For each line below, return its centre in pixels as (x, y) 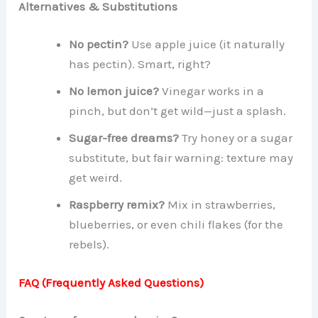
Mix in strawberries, (220, 205)
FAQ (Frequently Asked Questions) (111, 282)
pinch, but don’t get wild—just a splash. (178, 111)
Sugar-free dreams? (124, 138)
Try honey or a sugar (236, 138)
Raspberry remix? (117, 205)
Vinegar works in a (212, 91)
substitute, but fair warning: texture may (181, 158)
